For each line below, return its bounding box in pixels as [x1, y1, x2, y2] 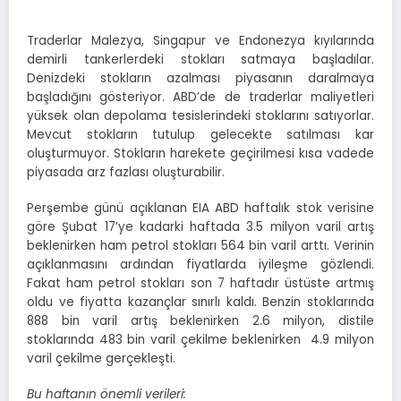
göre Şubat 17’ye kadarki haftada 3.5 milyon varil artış [27, 218, 374, 235]
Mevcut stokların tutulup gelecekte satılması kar [27, 125, 374, 143]
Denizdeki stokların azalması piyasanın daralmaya [27, 69, 374, 87]
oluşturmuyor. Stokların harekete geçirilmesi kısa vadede [27, 144, 374, 162]
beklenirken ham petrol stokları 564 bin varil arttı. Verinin [27, 236, 374, 254]
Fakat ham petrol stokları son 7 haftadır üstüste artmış [27, 274, 374, 292]
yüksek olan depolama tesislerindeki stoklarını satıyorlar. [27, 107, 374, 124]
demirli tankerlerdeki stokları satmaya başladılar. [27, 50, 374, 68]
